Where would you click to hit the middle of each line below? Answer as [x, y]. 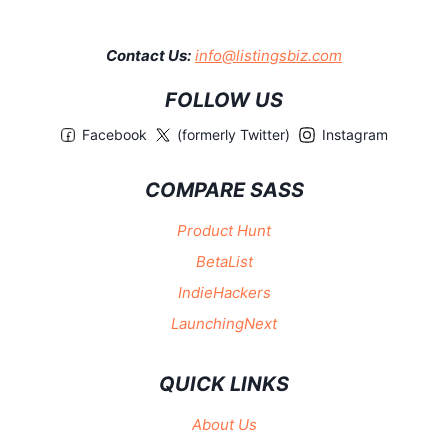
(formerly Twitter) [233, 135]
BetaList [224, 261]
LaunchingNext [224, 323]
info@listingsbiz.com [268, 56]
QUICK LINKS [224, 384]
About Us [224, 424]
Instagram [354, 135]
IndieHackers [224, 292]
